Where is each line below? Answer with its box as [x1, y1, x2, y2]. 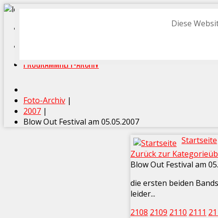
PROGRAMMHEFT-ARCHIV [23, 58, 99, 70]
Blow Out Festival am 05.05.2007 [23, 116, 139, 127]
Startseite [182, 135, 217, 145]
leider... [130, 188, 155, 199]
